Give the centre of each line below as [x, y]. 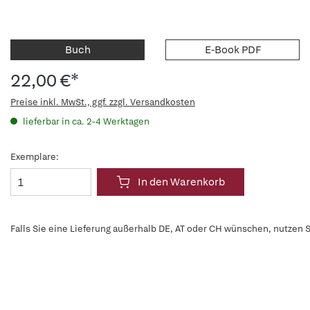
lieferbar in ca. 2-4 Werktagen [85, 121]
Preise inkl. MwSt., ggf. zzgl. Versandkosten [103, 102]
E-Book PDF [232, 50]
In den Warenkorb [181, 182]
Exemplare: [35, 157]
